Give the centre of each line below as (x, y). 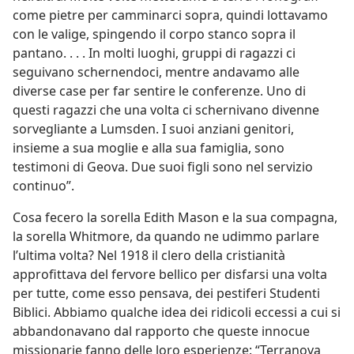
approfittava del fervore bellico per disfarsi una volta (170, 274)
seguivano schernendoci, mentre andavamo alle (156, 72)
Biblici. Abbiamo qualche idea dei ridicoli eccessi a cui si (177, 312)
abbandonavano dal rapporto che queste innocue (161, 331)
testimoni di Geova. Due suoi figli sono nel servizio (163, 167)
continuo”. (43, 186)
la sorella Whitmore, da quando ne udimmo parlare (166, 236)
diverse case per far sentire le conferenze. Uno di (159, 91)
